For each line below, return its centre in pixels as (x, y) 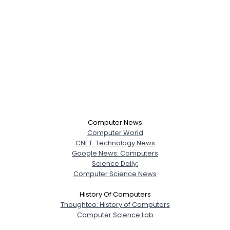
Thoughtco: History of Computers (115, 205)
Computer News (115, 122)
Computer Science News (115, 174)
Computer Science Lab (115, 215)
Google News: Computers (115, 153)
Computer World (115, 133)
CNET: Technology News (115, 143)
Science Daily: (115, 164)
